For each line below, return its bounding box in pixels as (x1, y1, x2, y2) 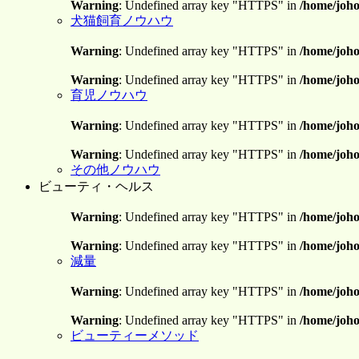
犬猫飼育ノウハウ (71, 14, 173, 27)
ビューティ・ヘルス (38, 179, 154, 193)
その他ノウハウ (71, 163, 160, 176)
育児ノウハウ (71, 88, 147, 102)
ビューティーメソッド (71, 329, 199, 342)
